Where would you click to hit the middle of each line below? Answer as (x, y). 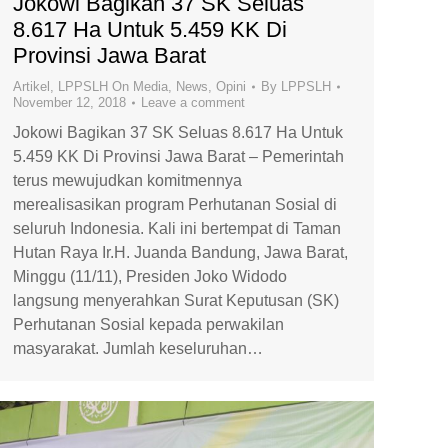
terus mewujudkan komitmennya (127, 180)
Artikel (31, 86)
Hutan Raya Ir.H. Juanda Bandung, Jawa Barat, (180, 252)
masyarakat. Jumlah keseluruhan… (138, 348)
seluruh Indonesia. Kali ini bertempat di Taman (177, 228)
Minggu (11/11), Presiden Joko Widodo (150, 276)
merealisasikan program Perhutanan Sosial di (175, 204)
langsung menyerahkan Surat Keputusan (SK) (176, 300)
